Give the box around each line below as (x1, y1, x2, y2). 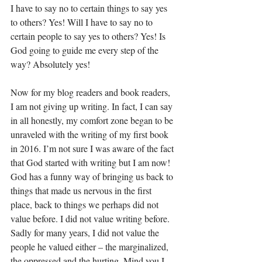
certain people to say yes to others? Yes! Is (11, 29, 168, 42)
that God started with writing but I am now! (11, 156, 173, 168)
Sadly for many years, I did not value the (11, 226, 161, 239)
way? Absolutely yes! (11, 57, 93, 70)
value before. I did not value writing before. (11, 212, 172, 225)
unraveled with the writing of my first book (11, 127, 171, 140)
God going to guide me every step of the (11, 43, 161, 56)
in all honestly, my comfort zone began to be (11, 113, 175, 126)
